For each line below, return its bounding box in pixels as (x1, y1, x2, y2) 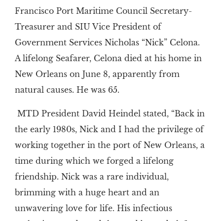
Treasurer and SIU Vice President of (14, 22, 161, 32)
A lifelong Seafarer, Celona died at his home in (14, 53, 202, 64)
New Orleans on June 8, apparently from (14, 69, 180, 79)
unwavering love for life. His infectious (14, 203, 172, 214)
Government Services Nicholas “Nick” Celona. (14, 37, 200, 48)
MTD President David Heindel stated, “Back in (17, 109, 205, 119)
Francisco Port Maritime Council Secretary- (14, 6, 192, 16)
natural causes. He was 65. (14, 85, 119, 95)
